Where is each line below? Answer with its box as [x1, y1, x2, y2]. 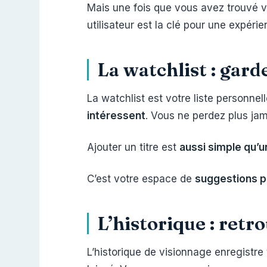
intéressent [87, 110, 145, 122]
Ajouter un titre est [87, 141, 179, 153]
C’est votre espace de [87, 173, 195, 185]
